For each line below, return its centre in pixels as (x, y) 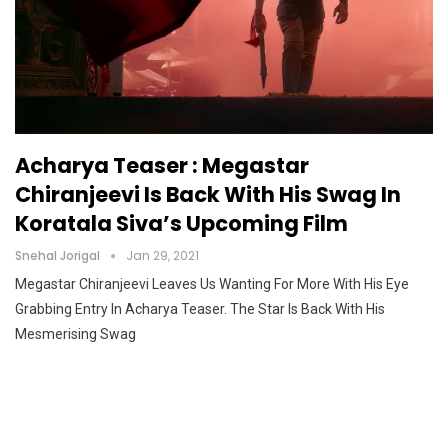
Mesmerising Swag (75, 334)
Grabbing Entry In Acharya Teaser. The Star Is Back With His (200, 309)
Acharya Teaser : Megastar (162, 166)
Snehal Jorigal (59, 256)
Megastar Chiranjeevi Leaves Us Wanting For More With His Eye (212, 284)
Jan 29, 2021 (162, 256)
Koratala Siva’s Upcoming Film (183, 224)
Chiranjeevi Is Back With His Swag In (208, 195)
